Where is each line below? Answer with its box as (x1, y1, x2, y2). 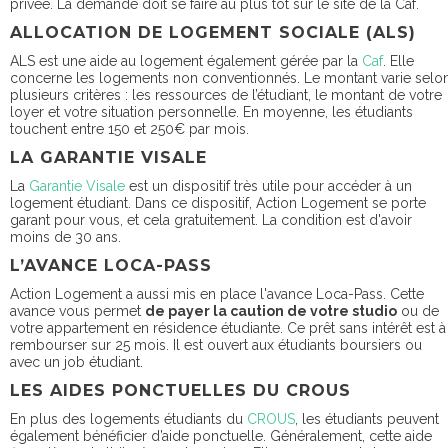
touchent (10, 120, 71, 137)
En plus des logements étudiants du (10, 410, 247, 427)
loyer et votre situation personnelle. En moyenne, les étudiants (10, 103, 413, 120)
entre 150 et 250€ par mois (71, 120, 246, 137)
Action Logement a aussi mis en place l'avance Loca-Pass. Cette (10, 285, 424, 302)
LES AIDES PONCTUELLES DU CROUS (10, 380, 351, 400)
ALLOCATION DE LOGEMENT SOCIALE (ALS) (10, 22, 416, 42)
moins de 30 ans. (10, 228, 121, 245)
